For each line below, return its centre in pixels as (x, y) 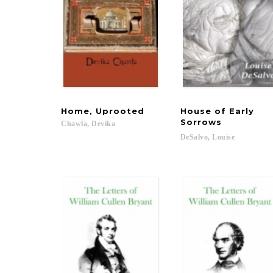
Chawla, (75, 124)
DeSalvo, (195, 137)
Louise (224, 137)
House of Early (218, 111)
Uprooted (120, 111)
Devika (103, 124)
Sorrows (201, 122)
